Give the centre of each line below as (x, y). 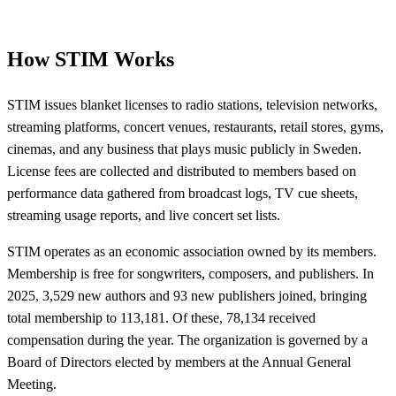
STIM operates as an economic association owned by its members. (192, 251)
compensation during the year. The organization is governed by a (187, 339)
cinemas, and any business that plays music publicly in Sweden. (184, 148)
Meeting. (32, 384)
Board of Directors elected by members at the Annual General (179, 362)
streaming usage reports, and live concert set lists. (144, 215)
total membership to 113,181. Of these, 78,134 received (161, 317)
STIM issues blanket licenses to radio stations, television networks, (192, 104)
